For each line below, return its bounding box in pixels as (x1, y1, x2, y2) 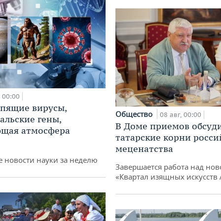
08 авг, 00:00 (160, 110, 201, 119)
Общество (115, 109, 154, 119)
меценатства (115, 143, 173, 155)
